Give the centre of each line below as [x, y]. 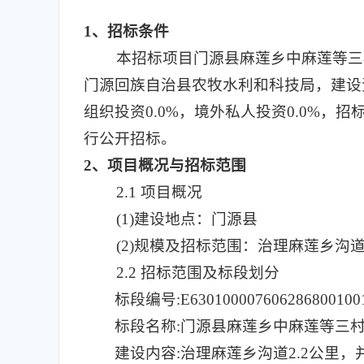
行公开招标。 [130, 139]
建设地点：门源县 [196, 219]
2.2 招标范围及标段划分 [198, 273]
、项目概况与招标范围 [169, 165]
